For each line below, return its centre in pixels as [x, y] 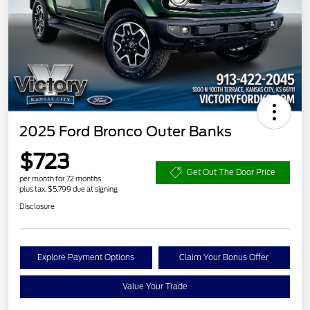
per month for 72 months [60, 178]
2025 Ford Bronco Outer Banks [126, 131]
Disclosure [37, 206]
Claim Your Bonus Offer [224, 257]
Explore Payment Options [86, 257]
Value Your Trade [155, 286]
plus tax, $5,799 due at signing [69, 189]
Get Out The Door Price [231, 172]
